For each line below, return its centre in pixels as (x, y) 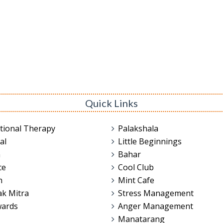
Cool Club (136, 167)
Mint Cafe (136, 180)
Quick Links (111, 103)
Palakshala (138, 128)
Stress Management (156, 193)
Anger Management (156, 206)
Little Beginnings (150, 141)
